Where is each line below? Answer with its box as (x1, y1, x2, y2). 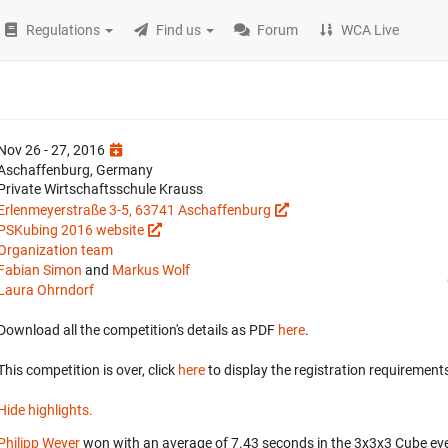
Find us (156, 22, 202, 38)
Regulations (26, 22, 101, 38)
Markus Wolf (112, 262, 190, 278)
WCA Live (341, 22, 400, 38)
